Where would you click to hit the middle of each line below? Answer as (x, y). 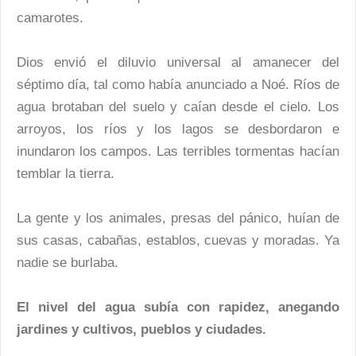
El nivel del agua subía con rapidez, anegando (178, 308)
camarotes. (50, 18)
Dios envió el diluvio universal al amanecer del (178, 63)
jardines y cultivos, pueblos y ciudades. (141, 330)
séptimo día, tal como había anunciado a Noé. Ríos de (178, 85)
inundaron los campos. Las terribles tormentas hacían (178, 152)
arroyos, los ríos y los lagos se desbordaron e (178, 130)
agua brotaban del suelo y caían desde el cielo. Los (178, 107)
